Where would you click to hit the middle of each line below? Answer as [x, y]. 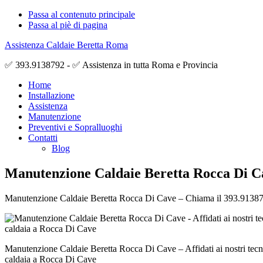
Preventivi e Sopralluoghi [75, 127]
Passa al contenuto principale [82, 14]
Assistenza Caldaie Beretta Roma [66, 45]
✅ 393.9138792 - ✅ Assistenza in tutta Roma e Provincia [111, 65]
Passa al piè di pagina [68, 25]
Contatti [43, 138]
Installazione [51, 95]
